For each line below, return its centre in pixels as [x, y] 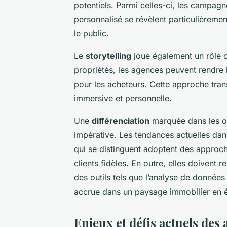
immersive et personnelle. [123, 98]
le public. [91, 33]
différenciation [121, 120]
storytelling [108, 55]
